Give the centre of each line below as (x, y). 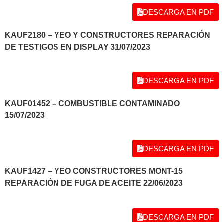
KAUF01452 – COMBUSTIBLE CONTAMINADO (92, 103)
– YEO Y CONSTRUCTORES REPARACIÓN (128, 35)
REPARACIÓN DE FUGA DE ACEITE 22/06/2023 (94, 183)
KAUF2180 (25, 35)
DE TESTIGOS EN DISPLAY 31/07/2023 (78, 47)
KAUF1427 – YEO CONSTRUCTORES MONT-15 (94, 171)
